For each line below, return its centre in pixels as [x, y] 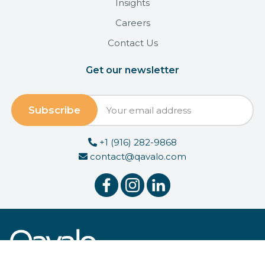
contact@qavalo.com [137, 156]
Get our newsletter [132, 70]
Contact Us [132, 43]
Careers [132, 23]
